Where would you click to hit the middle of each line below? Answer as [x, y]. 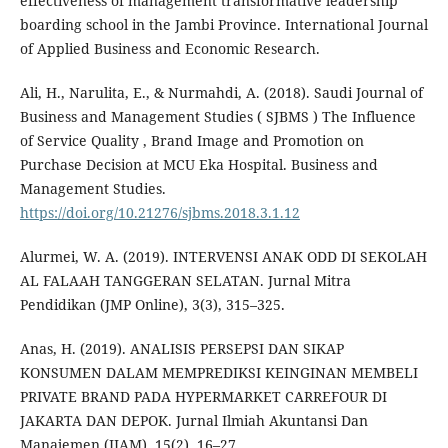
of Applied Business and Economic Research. [169, 49]
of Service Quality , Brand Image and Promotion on [191, 141]
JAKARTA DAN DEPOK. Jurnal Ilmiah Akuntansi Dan [193, 421]
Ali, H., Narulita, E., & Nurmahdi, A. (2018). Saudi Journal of [221, 93]
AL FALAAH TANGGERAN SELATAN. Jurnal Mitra [185, 281]
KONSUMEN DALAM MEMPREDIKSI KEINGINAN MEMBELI [218, 373]
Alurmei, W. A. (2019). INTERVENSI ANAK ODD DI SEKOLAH [223, 257]
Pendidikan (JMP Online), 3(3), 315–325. [152, 305]
